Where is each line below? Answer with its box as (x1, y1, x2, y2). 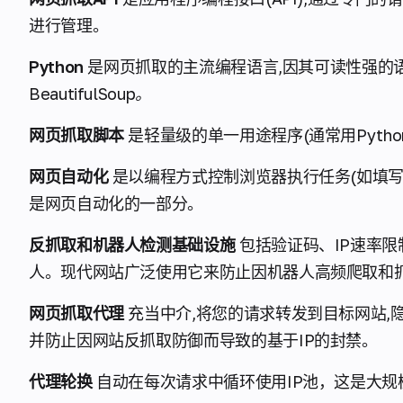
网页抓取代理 (29, 303, 124, 323)
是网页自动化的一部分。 (29, 193, 204, 213)
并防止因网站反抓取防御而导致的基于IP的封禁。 (29, 330, 378, 350)
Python (29, 57, 88, 76)
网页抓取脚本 (29, 125, 124, 145)
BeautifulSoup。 (29, 84, 151, 103)
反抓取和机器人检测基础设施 (29, 235, 239, 255)
